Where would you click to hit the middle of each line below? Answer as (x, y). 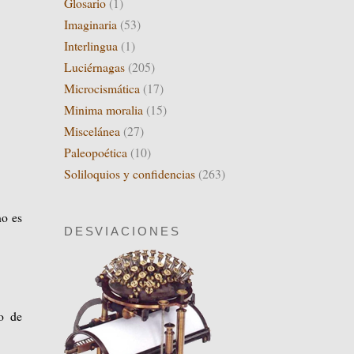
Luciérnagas (94, 67)
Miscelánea (92, 130)
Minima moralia (103, 110)
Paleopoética (95, 152)
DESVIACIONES (122, 231)
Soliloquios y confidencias (129, 173)
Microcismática (102, 88)
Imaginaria (90, 24)
